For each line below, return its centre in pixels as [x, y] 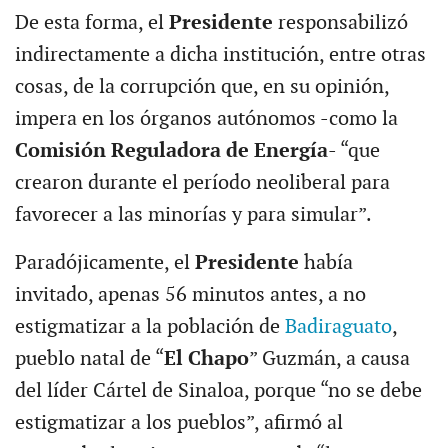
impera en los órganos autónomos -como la [206, 118]
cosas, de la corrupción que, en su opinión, [201, 86]
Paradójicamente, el [104, 262]
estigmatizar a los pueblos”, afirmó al [178, 422]
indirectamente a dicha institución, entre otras [220, 54]
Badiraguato [338, 326]
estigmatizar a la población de [149, 326]
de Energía [276, 150]
